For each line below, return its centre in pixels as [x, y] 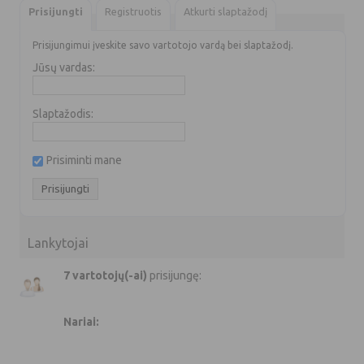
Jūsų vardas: [64, 67]
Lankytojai [58, 243]
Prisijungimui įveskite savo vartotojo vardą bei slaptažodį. [163, 45]
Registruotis [133, 11]
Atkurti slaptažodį [225, 11]
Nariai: [81, 321]
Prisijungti [56, 11]
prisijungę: [174, 275]
